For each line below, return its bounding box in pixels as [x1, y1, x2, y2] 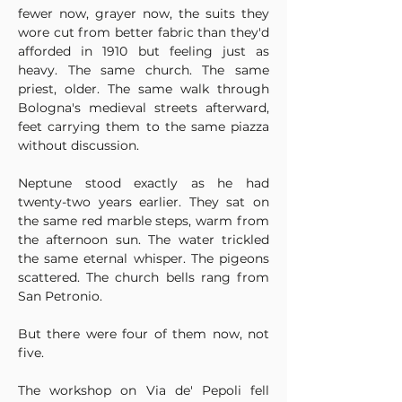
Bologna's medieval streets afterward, [18, 100, 269, 116]
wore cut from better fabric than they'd [18, 24, 269, 40]
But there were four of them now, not [18, 326, 269, 342]
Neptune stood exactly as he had [18, 175, 269, 191]
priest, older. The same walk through [18, 81, 269, 97]
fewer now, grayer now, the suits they [18, 5, 269, 22]
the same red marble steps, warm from [18, 213, 269, 229]
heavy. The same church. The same [18, 62, 269, 78]
